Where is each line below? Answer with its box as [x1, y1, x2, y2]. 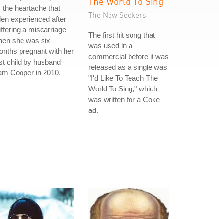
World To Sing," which [88, 85, 157, 93]
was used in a [88, 42, 132, 50]
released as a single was [88, 63, 167, 71]
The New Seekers [88, 10, 146, 19]
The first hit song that [88, 31, 155, 39]
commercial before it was [88, 52, 169, 61]
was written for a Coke [88, 95, 160, 104]
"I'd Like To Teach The [88, 74, 158, 82]
